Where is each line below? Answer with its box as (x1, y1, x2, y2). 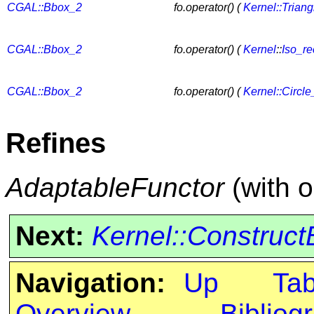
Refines (6, 126, 106, 159)
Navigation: (15, 268, 165, 299)
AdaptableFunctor (6, 172, 224, 203)
